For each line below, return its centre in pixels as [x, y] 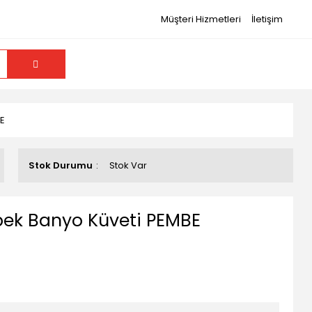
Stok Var [128, 165]
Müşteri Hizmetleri [201, 19]
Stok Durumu [60, 165]
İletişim [267, 19]
